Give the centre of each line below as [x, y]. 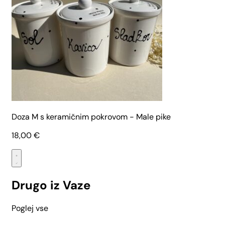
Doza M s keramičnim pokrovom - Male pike [91, 117]
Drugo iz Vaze [51, 185]
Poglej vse [30, 208]
